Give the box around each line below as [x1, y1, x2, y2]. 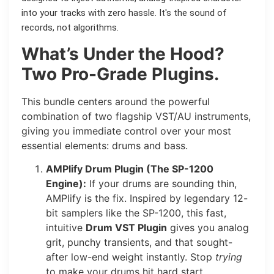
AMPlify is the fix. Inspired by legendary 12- [46, 192, 248, 205]
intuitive [46, 221, 86, 234]
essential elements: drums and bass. [21, 139, 188, 152]
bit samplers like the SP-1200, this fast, [46, 207, 226, 220]
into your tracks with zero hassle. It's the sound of [21, 7, 227, 19]
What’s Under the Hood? [21, 43, 224, 64]
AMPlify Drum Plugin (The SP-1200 [46, 163, 213, 176]
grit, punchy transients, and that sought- [46, 236, 232, 249]
